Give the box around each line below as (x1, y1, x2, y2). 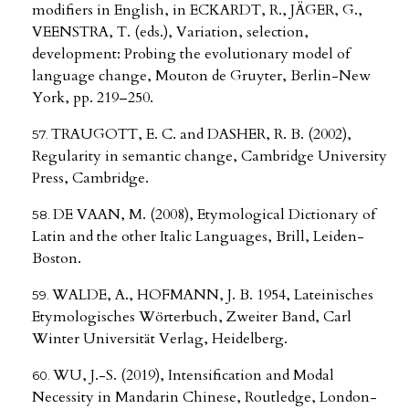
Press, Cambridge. (32, 168, 149, 189)
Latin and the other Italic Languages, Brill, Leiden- (32, 226, 364, 247)
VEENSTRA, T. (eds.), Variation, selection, (32, 22, 309, 43)
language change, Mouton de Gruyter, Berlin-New (32, 66, 371, 87)
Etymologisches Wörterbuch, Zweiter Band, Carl (32, 307, 351, 328)
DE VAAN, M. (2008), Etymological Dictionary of (53, 204, 375, 225)
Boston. (32, 248, 81, 269)
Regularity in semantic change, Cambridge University (32, 146, 387, 167)
